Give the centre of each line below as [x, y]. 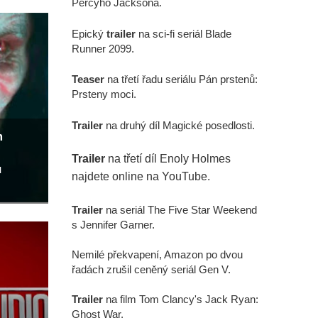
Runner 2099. [103, 48]
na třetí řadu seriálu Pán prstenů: [181, 79]
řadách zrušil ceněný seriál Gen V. [151, 269]
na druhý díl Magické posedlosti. [179, 125]
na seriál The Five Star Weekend [180, 209]
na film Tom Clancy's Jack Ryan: [181, 299]
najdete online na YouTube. [141, 176]
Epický [89, 33]
